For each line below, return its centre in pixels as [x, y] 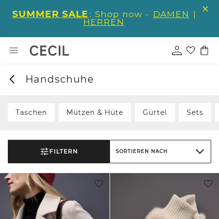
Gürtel [155, 112]
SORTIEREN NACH [142, 151]
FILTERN [64, 151]
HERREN [104, 22]
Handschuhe [59, 79]
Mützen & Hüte [95, 112]
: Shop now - [121, 14]
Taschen [31, 112]
